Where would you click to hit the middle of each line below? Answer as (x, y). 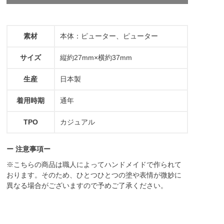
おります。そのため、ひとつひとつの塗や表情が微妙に (94, 175)
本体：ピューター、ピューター (109, 36)
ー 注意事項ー (28, 149)
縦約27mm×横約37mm (96, 57)
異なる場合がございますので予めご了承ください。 (87, 185)
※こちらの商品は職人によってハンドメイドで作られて (94, 164)
